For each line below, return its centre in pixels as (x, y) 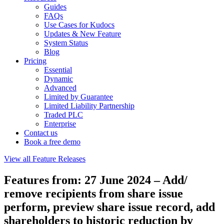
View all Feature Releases (45, 159)
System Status (66, 43)
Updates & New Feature (82, 34)
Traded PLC (63, 115)
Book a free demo (52, 142)
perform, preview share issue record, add (109, 207)
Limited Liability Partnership (89, 106)
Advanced (60, 88)
